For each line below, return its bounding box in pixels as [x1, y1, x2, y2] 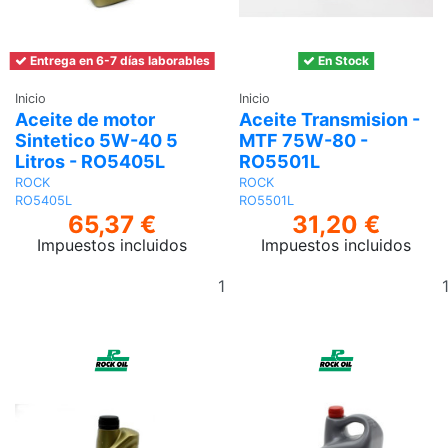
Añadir [255, 264, 305, 285]
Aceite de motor [15, 108, 155, 130]
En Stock [315, 53, 369, 68]
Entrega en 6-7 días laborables [26, 53, 210, 68]
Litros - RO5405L [15, 150, 165, 172]
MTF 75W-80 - [239, 129, 368, 151]
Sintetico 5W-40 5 [15, 129, 178, 151]
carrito [255, 312, 305, 333]
